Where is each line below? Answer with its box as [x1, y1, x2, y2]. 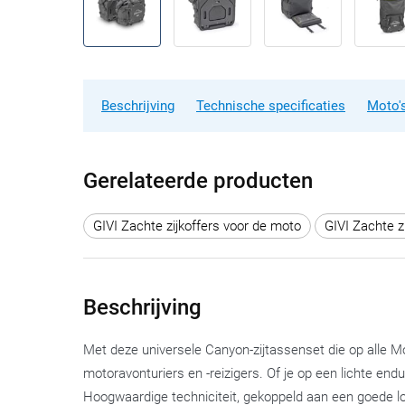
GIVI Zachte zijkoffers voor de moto [93, 217, 301, 234]
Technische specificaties [196, 98, 345, 114]
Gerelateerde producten [83, 168, 313, 193]
